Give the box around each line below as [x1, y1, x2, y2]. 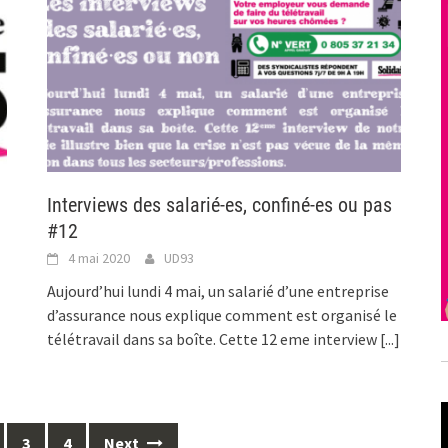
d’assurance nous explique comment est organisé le [47, 304, 398, 325]
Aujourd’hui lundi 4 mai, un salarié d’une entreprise [47, 280, 390, 301]
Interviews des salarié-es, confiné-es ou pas [47, 192, 393, 217]
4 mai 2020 [68, 248, 131, 267]
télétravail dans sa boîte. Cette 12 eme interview [47, 328, 381, 349]
